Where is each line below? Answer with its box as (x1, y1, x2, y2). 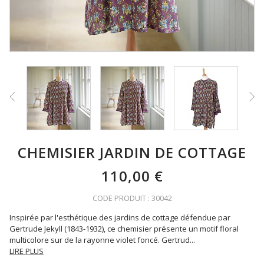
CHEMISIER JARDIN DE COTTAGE (18, 143, 246, 162)
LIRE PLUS (9, 246, 44, 256)
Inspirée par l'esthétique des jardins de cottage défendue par (9, 212, 230, 223)
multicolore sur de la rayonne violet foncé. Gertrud (9, 235, 190, 245)
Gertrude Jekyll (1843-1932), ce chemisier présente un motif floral (9, 223, 239, 234)
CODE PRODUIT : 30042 (92, 193, 172, 203)
